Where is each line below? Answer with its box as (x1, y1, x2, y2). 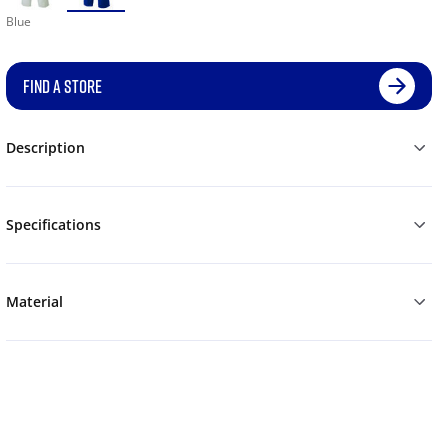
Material (5, 292, 63, 312)
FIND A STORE (22, 75, 102, 98)
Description (5, 138, 85, 158)
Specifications (5, 215, 101, 235)
